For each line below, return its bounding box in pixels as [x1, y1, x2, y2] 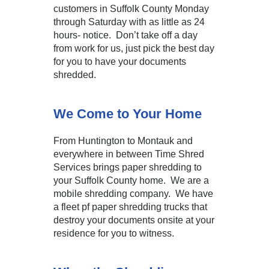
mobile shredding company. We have [53, 189, 213, 199]
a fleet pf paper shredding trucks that [53, 202, 207, 212]
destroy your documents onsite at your [53, 215, 214, 225]
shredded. [53, 70, 96, 80]
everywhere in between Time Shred [53, 149, 204, 159]
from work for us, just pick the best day [53, 43, 214, 53]
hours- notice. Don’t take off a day [53, 30, 198, 40]
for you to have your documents [53, 56, 186, 67]
